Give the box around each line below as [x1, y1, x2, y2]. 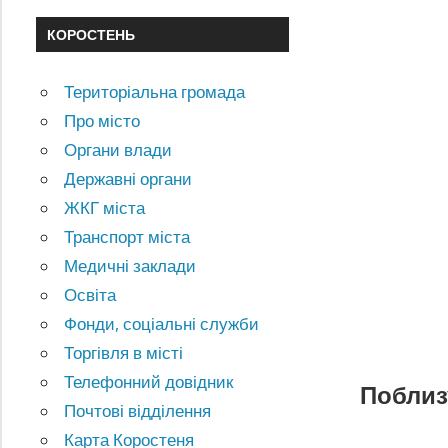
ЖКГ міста [64, 197, 146, 219]
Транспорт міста [64, 226, 191, 248]
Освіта [64, 284, 117, 306]
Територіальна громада [64, 81, 246, 103]
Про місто [64, 110, 141, 132]
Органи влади [64, 139, 173, 161]
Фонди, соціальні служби [64, 313, 260, 335]
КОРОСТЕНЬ [46, 25, 135, 43]
